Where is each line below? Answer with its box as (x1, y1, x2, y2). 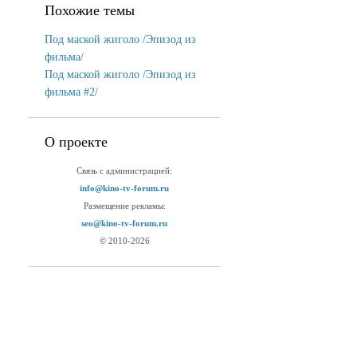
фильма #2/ (45, 86, 98, 98)
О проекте (45, 134, 108, 150)
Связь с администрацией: (76, 167, 172, 175)
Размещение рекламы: (83, 202, 166, 210)
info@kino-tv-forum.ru (80, 184, 169, 193)
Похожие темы (45, 2, 135, 18)
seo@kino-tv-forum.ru (81, 219, 167, 228)
